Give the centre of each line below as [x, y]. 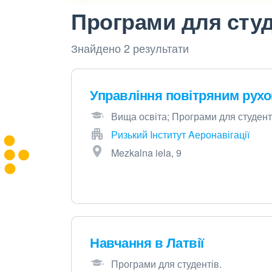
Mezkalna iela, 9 [146, 153]
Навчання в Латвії [147, 243]
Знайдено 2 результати [130, 48]
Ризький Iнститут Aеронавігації [180, 135]
